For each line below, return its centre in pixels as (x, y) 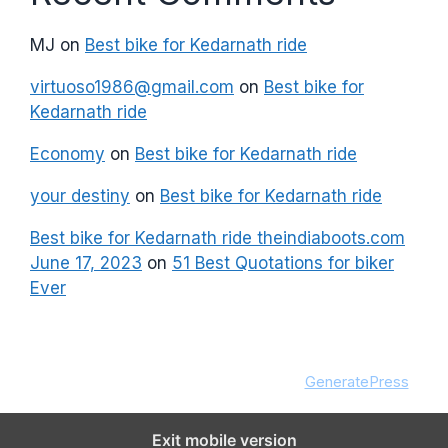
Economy (67, 153)
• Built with (263, 381)
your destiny (80, 195)
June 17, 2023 (86, 262)
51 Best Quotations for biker (283, 262)
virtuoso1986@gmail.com (132, 86)
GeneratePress (356, 381)
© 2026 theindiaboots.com (131, 381)
